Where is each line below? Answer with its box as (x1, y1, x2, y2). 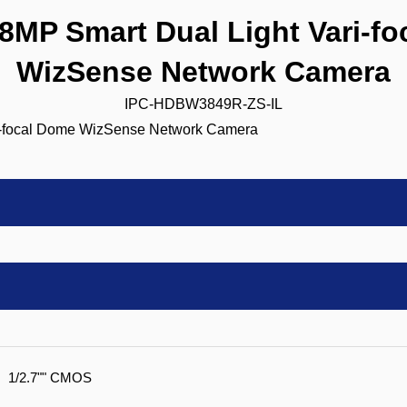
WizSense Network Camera (16, 55, 391, 88)
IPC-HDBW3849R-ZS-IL (124, 96, 283, 112)
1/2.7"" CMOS (8, 370, 92, 385)
